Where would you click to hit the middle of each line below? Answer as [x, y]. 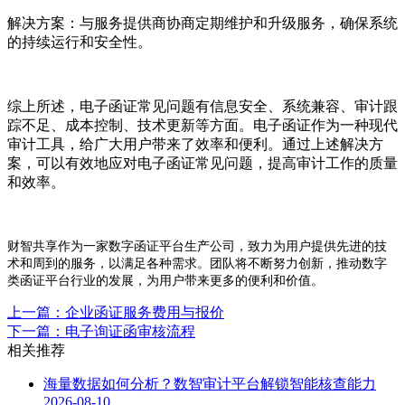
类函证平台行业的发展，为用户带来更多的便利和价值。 [165, 281]
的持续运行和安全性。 [80, 42]
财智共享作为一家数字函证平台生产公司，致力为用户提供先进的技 [197, 247]
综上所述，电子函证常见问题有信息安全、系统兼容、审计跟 [202, 107]
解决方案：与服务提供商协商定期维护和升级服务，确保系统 [202, 24]
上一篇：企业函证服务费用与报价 [116, 313]
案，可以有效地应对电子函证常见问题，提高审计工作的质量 [202, 164]
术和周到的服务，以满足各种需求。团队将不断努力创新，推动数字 [197, 264]
